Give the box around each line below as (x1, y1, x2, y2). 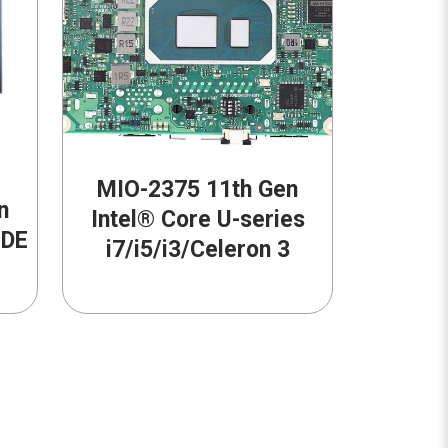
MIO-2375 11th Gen (97, 175, 299, 203)
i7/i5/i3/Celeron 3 (105, 235, 290, 263)
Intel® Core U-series (90, 205, 305, 233)
